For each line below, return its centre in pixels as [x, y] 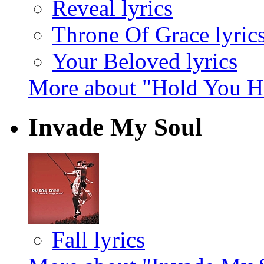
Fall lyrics [98, 240]
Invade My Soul [115, 127]
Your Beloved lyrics [145, 61]
